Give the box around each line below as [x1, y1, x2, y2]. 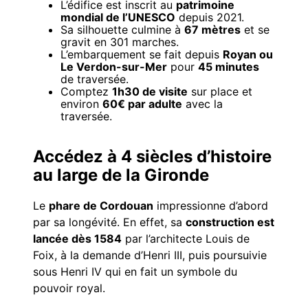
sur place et [188, 84, 252, 98]
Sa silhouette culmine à [60, 22, 184, 36]
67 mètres [184, 22, 241, 36]
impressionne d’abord [153, 199, 268, 213]
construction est [186, 215, 274, 230]
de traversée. [60, 71, 129, 86]
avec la [182, 96, 223, 111]
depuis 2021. [175, 10, 244, 24]
